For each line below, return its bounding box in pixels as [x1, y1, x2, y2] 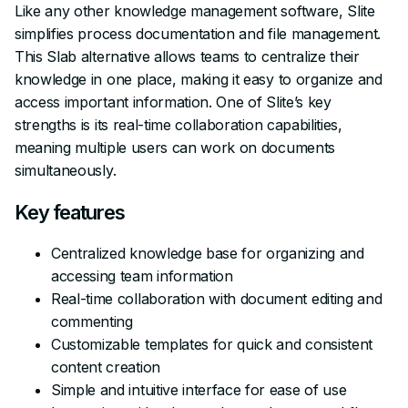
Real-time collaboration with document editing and [51, 289, 382, 308]
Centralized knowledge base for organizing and [51, 243, 364, 262]
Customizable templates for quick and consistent [51, 334, 372, 353]
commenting [51, 311, 133, 331]
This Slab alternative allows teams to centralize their [15, 46, 360, 66]
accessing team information [51, 266, 233, 285]
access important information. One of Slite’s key [15, 92, 331, 111]
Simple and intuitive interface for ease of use [51, 380, 347, 399]
